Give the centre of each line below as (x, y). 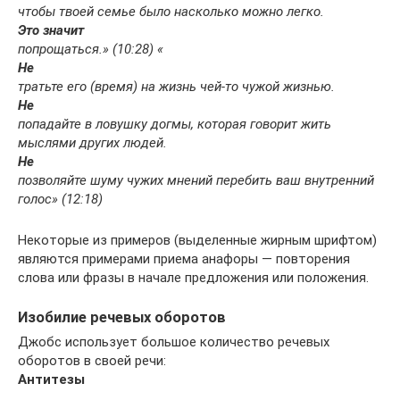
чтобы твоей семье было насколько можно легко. (171, 11)
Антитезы (51, 379)
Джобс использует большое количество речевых (174, 342)
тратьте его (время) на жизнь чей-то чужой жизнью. (176, 86)
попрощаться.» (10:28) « (91, 49)
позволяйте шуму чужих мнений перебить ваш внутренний (196, 180)
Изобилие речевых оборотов (122, 317)
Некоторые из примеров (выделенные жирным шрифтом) (197, 240)
